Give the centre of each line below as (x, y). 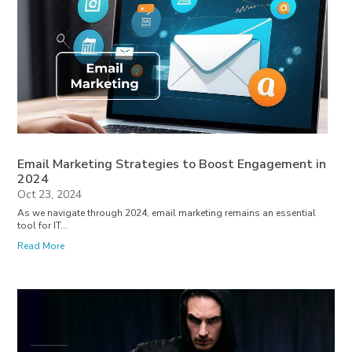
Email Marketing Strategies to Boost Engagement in (172, 165)
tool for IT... (43, 226)
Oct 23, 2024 (50, 195)
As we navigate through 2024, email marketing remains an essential (167, 213)
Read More (41, 246)
